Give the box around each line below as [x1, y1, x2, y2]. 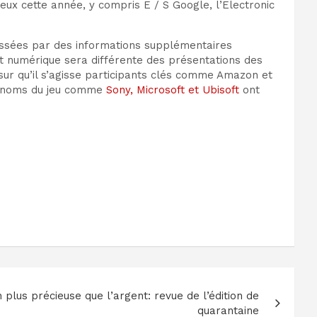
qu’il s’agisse [14, 69, 85, 82]
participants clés [85, 69, 175, 82]
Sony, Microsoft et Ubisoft [106, 83, 239, 97]
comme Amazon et [175, 69, 272, 82]
